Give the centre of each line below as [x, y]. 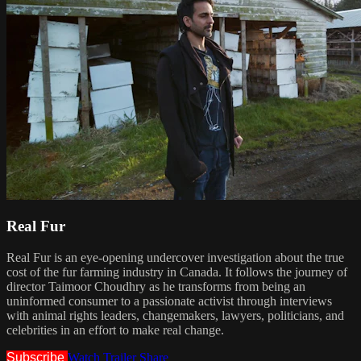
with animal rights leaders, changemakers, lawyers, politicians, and [175, 316]
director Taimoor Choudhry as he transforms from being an [156, 287]
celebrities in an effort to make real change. [115, 330]
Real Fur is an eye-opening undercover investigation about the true [175, 258]
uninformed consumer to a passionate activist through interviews [169, 301]
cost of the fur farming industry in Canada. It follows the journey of [177, 272]
